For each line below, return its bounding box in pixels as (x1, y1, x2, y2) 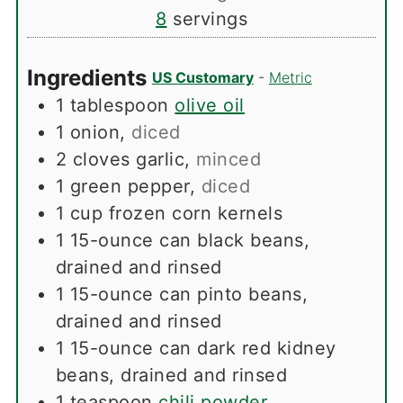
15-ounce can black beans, (69, 228, 310, 251)
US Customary (151, 67, 254, 86)
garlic (136, 148, 185, 170)
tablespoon (69, 94, 169, 116)
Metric (268, 67, 312, 86)
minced (196, 148, 262, 170)
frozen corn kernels (108, 201, 283, 224)
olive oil (175, 94, 245, 116)
